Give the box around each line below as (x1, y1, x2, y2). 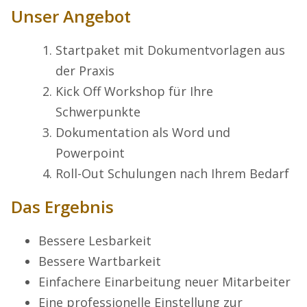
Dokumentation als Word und (56, 124, 230, 141)
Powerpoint (56, 145, 125, 162)
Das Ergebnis (11, 195, 114, 219)
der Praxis (56, 62, 114, 79)
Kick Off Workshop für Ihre (56, 83, 213, 100)
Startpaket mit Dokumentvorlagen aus (56, 42, 285, 59)
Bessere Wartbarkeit (38, 253, 161, 270)
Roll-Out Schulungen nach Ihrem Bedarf (56, 165, 289, 182)
